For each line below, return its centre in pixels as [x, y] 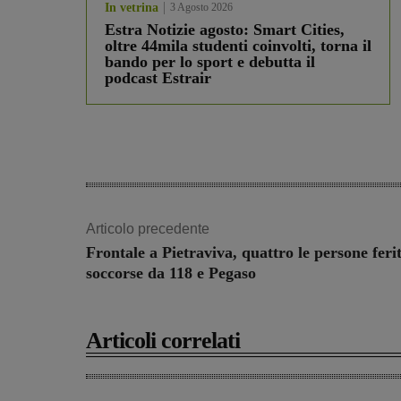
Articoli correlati [163, 341]
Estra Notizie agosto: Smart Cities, [225, 30]
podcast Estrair [158, 78]
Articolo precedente [148, 229]
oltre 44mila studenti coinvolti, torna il [238, 46]
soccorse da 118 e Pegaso [171, 273]
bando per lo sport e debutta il [210, 62]
